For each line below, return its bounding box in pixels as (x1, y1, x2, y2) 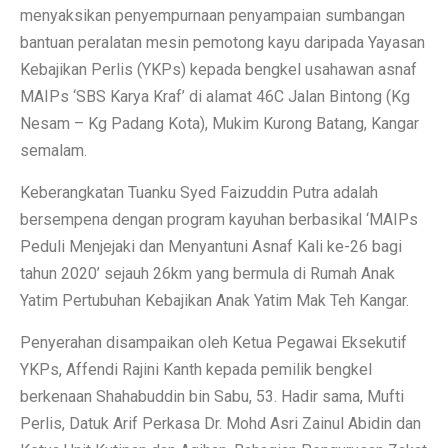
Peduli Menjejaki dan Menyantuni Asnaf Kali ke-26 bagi (20, 236, 402, 256)
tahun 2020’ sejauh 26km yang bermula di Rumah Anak (20, 263, 395, 283)
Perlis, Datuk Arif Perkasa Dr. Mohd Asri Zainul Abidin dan (20, 413, 421, 433)
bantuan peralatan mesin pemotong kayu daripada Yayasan (20, 32, 425, 52)
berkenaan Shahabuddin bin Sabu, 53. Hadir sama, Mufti (20, 386, 404, 406)
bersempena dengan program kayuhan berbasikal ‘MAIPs (20, 209, 418, 229)
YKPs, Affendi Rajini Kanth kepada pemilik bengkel (20, 359, 372, 379)
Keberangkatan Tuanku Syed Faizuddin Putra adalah (20, 182, 378, 202)
